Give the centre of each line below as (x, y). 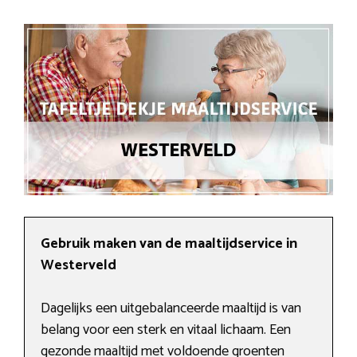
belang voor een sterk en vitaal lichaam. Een (166, 330)
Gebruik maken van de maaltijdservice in (169, 244)
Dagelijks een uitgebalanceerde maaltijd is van (171, 309)
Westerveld (78, 266)
